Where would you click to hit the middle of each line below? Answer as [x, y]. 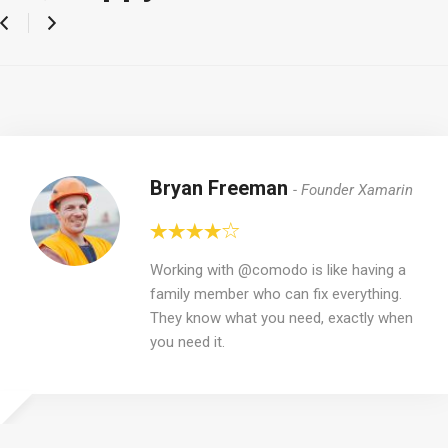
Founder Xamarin [357, 189]
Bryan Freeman [221, 187]
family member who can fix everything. [276, 293]
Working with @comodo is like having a [278, 269]
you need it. [187, 341]
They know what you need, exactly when [281, 317]
